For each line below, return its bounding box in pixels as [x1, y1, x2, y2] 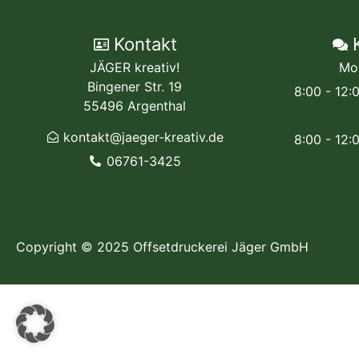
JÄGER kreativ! [90, 59, 179, 76]
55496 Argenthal [83, 98, 186, 115]
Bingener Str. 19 [87, 79, 182, 95]
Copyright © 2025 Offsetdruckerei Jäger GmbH [16, 239, 309, 256]
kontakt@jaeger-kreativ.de [63, 128, 224, 145]
